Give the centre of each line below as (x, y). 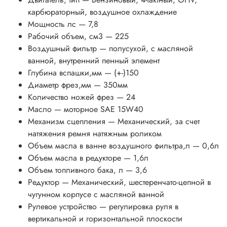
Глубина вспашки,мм (65, 73)
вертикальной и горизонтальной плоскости (105, 219)
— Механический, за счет (154, 122)
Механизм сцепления (67, 122)
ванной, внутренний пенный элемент (94, 61)
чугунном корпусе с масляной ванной (96, 195)
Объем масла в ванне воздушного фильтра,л (109, 146)
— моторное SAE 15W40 (99, 109)
